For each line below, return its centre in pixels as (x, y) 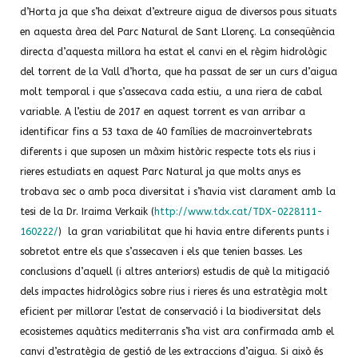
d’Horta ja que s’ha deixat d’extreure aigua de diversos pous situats (178, 12)
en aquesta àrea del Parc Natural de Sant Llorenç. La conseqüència (177, 32)
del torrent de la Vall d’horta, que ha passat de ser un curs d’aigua (179, 72)
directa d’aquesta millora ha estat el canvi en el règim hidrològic (173, 52)
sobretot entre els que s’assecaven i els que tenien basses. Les (161, 252)
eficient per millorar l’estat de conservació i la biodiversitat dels (170, 312)
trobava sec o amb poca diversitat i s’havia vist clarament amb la (178, 192)
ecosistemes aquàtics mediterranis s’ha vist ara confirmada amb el (177, 332)
